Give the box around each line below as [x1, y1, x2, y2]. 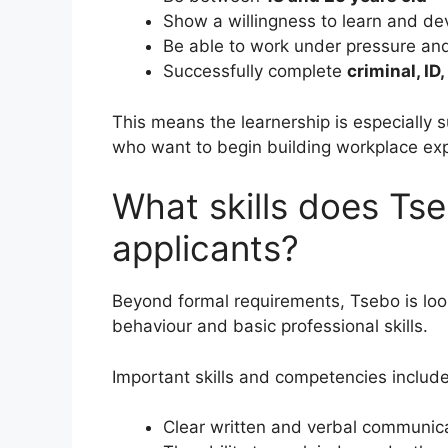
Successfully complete [163, 61, 347, 82]
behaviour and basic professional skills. [112, 316, 428, 337]
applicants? [112, 227, 299, 270]
